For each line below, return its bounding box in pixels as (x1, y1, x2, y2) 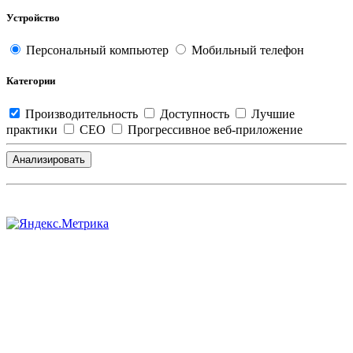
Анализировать (13, 153, 85, 165)
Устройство (6, 12, 60, 24)
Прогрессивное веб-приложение (124, 122, 303, 136)
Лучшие (248, 106, 295, 121)
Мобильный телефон (188, 43, 304, 58)
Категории (6, 75, 55, 87)
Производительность (22, 106, 141, 121)
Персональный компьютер (23, 43, 172, 58)
